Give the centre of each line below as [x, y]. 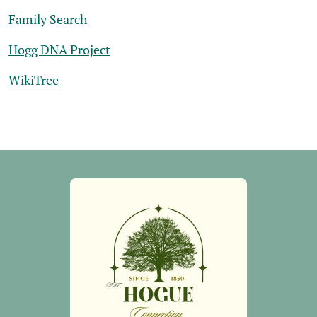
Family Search [48, 19]
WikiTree [34, 80]
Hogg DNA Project [59, 50]
